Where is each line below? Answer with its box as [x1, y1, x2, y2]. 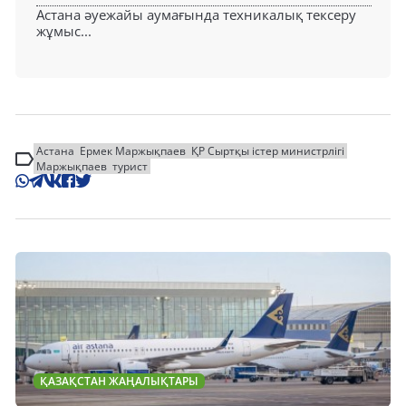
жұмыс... [36, 22, 92, 40]
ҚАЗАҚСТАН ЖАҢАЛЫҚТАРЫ [40, 373, 198, 389]
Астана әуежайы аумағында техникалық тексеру [36, 5, 356, 24]
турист [112, 159, 148, 174]
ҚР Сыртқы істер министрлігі [191, 143, 344, 159]
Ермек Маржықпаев [80, 143, 186, 159]
